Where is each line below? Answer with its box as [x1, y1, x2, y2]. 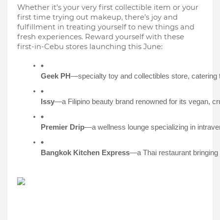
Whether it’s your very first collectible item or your [17, 3, 198, 12]
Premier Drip [41, 123, 84, 131]
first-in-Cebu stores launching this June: [17, 42, 163, 51]
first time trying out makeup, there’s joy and [17, 13, 178, 22]
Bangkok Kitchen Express [41, 149, 130, 157]
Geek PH [41, 72, 71, 80]
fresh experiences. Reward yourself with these [17, 32, 184, 41]
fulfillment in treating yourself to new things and [17, 23, 194, 31]
